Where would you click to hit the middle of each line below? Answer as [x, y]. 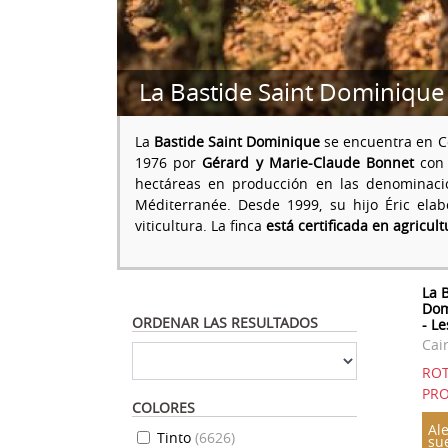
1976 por [169, 162]
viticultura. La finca [200, 225]
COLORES [163, 407]
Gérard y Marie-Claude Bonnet [308, 162]
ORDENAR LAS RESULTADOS [225, 322]
